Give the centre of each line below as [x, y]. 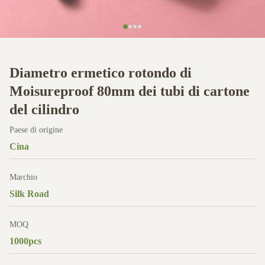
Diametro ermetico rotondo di [101, 73]
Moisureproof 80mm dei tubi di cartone [130, 91]
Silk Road [29, 194]
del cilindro [44, 109]
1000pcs [25, 241]
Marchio [23, 177]
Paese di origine [36, 130]
